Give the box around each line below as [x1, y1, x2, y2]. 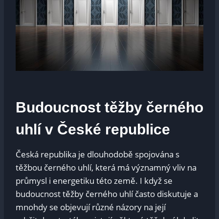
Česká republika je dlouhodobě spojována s [16, 149, 179, 160]
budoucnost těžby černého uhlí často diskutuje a [16, 188, 198, 200]
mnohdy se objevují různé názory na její [16, 201, 166, 213]
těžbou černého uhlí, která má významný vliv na [16, 162, 197, 174]
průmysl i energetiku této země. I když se [16, 175, 173, 187]
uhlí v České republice [16, 121, 170, 138]
